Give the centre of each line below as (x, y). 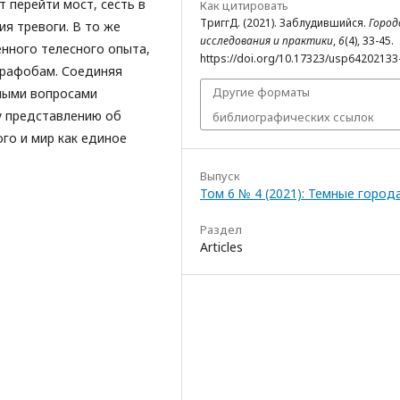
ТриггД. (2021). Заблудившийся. (284, 23)
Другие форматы (261, 92)
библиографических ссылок (293, 117)
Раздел (221, 230)
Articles (221, 247)
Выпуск (220, 176)
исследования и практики (267, 41)
